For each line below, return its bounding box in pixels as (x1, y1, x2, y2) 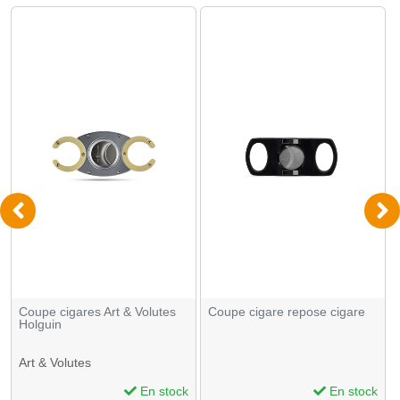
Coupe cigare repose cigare (208, 304, 365, 319)
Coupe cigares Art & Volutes (19, 304, 176, 319)
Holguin (19, 316, 62, 331)
